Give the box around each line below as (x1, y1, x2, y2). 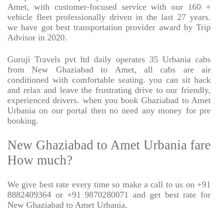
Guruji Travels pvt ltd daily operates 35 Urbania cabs (7, 54, 211, 65)
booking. (7, 116, 38, 126)
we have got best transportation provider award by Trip (7, 22, 211, 33)
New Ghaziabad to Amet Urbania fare (7, 138, 211, 153)
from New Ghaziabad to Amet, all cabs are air (7, 65, 211, 75)
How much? (7, 153, 73, 168)
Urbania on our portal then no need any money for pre (7, 106, 211, 116)
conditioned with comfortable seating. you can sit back (7, 75, 211, 85)
